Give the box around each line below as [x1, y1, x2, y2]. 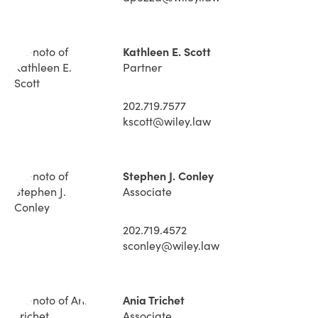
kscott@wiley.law [123, 114, 211, 128]
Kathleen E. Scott [123, 45, 211, 59]
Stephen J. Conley [123, 169, 214, 183]
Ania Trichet [123, 293, 185, 307]
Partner [123, 60, 162, 75]
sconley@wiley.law [123, 238, 219, 253]
